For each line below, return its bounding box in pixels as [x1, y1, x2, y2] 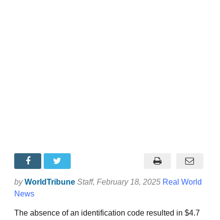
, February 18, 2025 [93, 177, 163, 186]
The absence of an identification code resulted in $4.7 [14, 208, 200, 217]
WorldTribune [25, 177, 75, 186]
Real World [163, 177, 202, 186]
